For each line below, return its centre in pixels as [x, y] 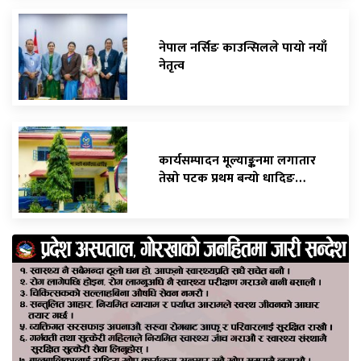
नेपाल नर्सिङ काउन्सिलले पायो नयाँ [243, 48]
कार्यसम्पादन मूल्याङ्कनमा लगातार [237, 160]
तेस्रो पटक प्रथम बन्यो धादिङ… [232, 178]
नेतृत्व [172, 65]
